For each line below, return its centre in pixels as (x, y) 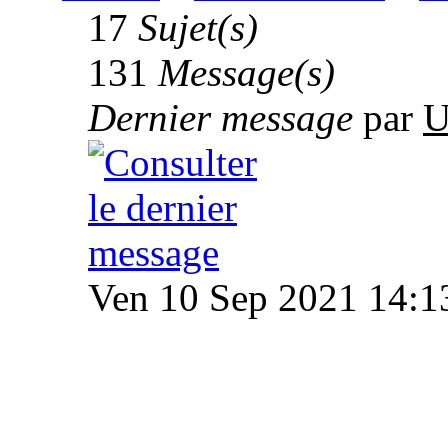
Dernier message (220, 118)
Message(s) (246, 73)
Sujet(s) (198, 28)
